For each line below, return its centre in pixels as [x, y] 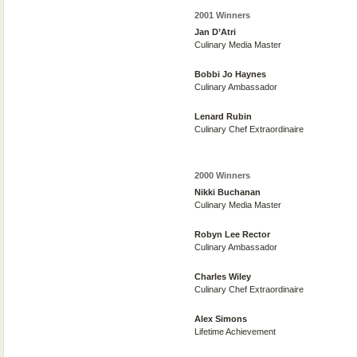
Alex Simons [221, 319]
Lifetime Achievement [235, 331]
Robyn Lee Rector [232, 234]
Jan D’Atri [215, 32]
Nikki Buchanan [228, 192]
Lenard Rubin [223, 116]
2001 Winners [222, 15]
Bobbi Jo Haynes [230, 74]
